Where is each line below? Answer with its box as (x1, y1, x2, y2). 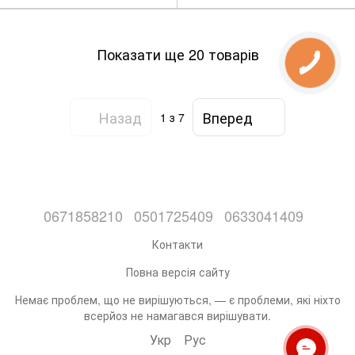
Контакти (152, 236, 203, 253)
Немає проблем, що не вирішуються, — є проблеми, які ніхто (14, 292, 341, 308)
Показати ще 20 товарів (96, 43, 259, 64)
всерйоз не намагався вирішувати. (84, 307, 271, 324)
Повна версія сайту (125, 264, 230, 281)
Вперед (203, 106, 253, 128)
